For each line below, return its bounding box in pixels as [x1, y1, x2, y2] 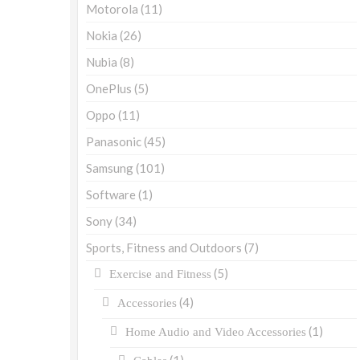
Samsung [86, 161, 133, 176]
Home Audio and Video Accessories [125, 325, 306, 339]
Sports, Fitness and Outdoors [86, 240, 242, 256]
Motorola [86, 2, 138, 17]
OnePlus [86, 81, 132, 96]
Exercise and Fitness [109, 268, 211, 281]
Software [86, 187, 136, 202]
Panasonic [86, 134, 141, 149]
